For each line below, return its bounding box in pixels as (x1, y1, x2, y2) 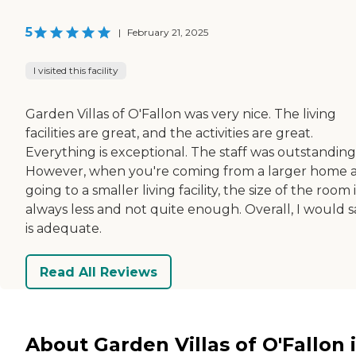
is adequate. (25, 221, 102, 237)
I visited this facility (33, 64, 118, 77)
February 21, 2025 (127, 26, 208, 39)
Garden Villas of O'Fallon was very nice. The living (25, 106, 336, 122)
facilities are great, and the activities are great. (25, 126, 313, 141)
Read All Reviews (40, 264, 157, 280)
